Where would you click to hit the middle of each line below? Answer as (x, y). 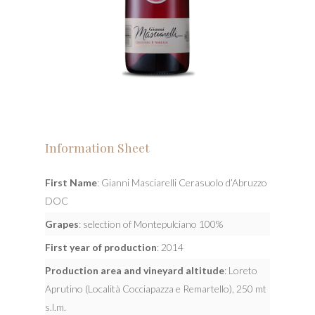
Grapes (62, 224)
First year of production (101, 247)
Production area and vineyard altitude (135, 270)
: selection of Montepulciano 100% (151, 224)
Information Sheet (97, 148)
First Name (71, 182)
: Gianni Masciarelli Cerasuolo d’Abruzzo (182, 182)
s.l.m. (56, 307)
